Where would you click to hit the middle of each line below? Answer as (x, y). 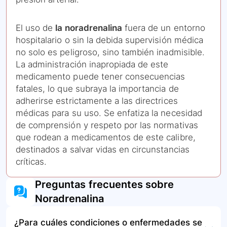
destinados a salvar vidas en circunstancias (103, 150)
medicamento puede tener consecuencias (101, 77)
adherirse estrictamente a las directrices (97, 101)
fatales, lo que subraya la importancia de (97, 89)
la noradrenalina (89, 28)
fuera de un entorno (164, 28)
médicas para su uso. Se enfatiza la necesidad (109, 113)
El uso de (36, 28)
